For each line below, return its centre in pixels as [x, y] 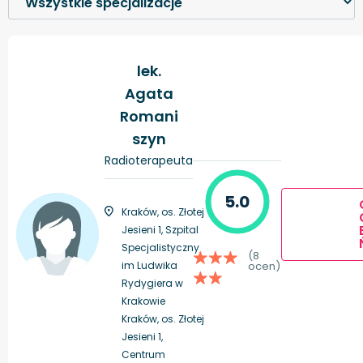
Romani [149, 116]
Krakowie [143, 301]
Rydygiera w [152, 283]
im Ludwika [149, 265]
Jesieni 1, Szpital [160, 229]
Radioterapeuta [149, 160]
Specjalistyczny [160, 247]
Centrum [143, 354]
